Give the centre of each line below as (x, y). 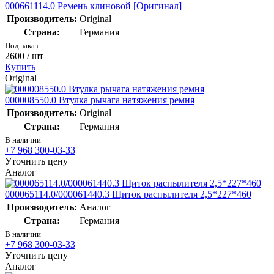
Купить (20, 67)
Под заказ (21, 45)
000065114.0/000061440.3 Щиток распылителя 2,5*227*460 (128, 194)
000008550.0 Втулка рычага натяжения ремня (100, 100)
